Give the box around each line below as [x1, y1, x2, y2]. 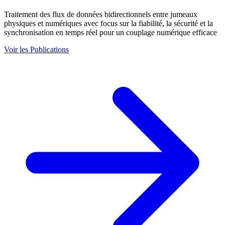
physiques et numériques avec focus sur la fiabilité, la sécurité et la [4, 19, 213, 28]
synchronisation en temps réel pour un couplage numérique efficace [4, 28, 217, 37]
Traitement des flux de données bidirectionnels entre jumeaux [4, 10, 197, 19]
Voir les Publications [4, 45, 69, 54]
